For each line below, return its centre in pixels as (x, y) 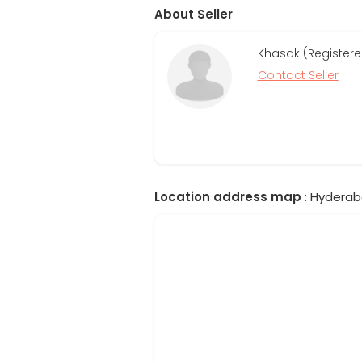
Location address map (228, 197)
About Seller (194, 14)
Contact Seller (298, 75)
